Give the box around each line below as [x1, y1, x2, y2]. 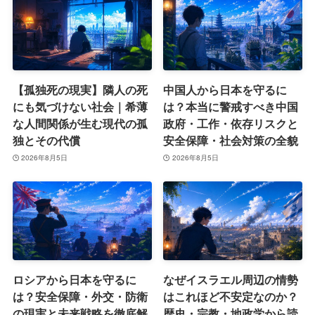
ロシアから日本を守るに [12, 271, 136, 288]
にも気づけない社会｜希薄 [12, 98, 148, 115]
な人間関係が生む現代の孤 [12, 115, 148, 131]
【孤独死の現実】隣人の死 [12, 81, 148, 98]
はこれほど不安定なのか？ [163, 288, 299, 304]
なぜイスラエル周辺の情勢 [163, 271, 299, 288]
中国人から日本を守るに [163, 81, 288, 98]
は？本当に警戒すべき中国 [163, 98, 299, 115]
